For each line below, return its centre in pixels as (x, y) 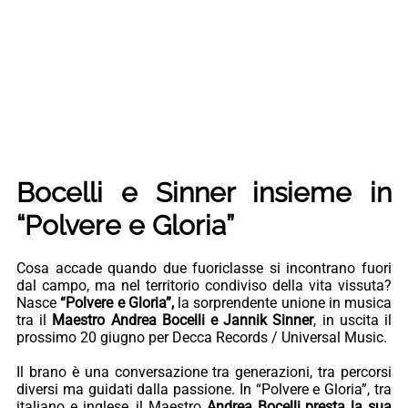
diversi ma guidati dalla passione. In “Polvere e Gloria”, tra (204, 390)
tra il (35, 321)
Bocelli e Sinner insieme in (204, 193)
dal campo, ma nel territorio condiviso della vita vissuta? (204, 286)
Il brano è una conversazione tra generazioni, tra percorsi (204, 372)
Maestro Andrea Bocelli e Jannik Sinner (183, 321)
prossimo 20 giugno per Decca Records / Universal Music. (202, 338)
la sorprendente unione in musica (282, 303)
